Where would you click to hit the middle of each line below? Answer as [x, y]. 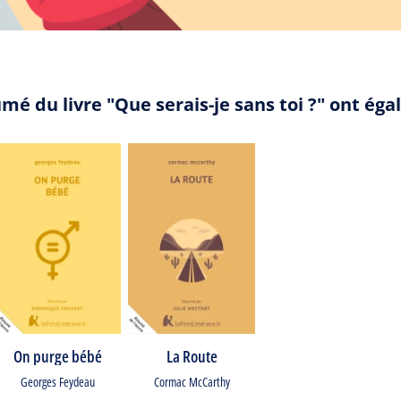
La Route [192, 356]
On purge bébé [57, 356]
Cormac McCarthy [192, 382]
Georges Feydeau [57, 382]
